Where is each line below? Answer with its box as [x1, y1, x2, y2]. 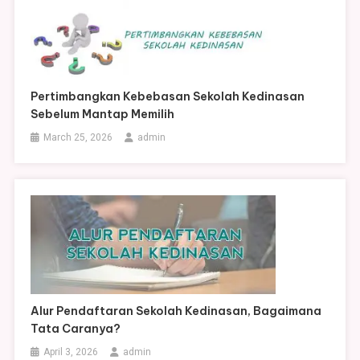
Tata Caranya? [31, 321, 121, 336]
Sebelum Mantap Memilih [31, 106, 175, 121]
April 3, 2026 [43, 346, 99, 358]
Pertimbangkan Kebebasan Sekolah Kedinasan [31, 88, 305, 104]
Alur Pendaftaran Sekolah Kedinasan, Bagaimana [31, 303, 322, 318]
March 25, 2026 [43, 131, 113, 143]
